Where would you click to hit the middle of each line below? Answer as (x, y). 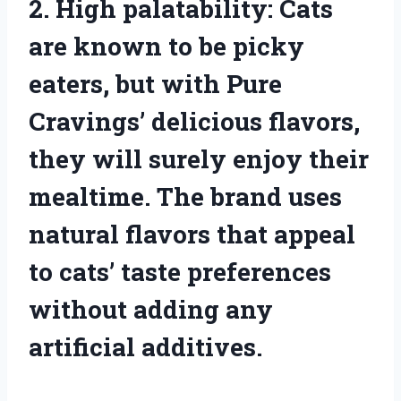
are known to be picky (166, 46)
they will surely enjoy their (199, 158)
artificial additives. (145, 346)
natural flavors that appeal (192, 234)
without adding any (151, 309)
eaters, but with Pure (155, 83)
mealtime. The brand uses (185, 196)
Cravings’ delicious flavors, (194, 121)
